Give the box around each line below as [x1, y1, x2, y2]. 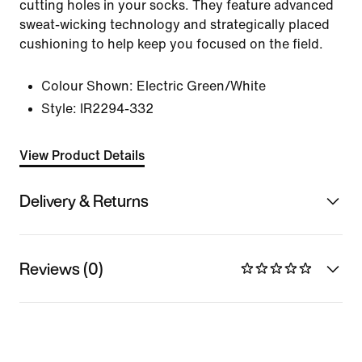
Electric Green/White [137, 79, 266, 93]
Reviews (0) [19, 256, 103, 280]
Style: [41, 102, 77, 116]
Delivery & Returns [19, 188, 149, 213]
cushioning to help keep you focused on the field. [19, 37, 323, 51]
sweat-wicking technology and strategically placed [19, 18, 330, 32]
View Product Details [19, 149, 145, 162]
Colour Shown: [41, 79, 133, 93]
